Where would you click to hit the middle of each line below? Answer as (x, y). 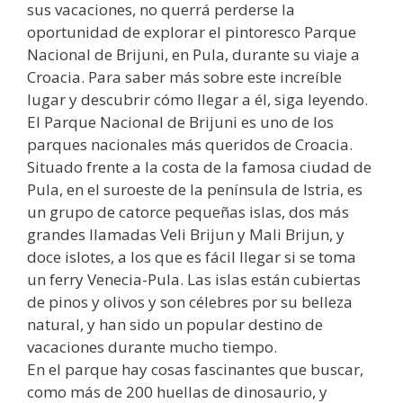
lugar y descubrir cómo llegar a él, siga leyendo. (197, 100)
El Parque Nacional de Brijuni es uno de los (180, 122)
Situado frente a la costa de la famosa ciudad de (199, 167)
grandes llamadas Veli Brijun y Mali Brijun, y (186, 235)
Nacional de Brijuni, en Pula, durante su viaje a (193, 55)
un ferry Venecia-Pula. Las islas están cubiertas (194, 280)
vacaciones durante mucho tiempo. (152, 347)
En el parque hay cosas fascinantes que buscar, (195, 370)
